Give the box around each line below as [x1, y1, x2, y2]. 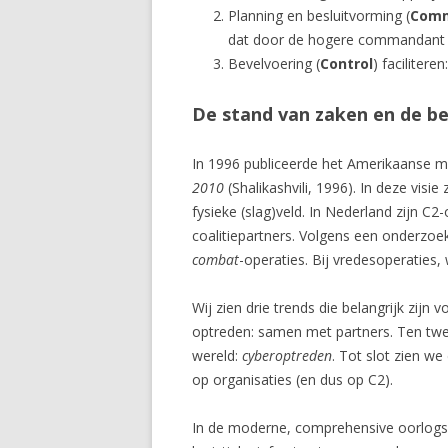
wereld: [192, 346, 242, 366]
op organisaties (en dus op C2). [192, 370, 393, 390]
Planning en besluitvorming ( [228, 6, 410, 26]
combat [192, 250, 239, 270]
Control [320, 54, 373, 74]
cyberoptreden [242, 346, 332, 366]
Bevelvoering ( [228, 54, 320, 74]
